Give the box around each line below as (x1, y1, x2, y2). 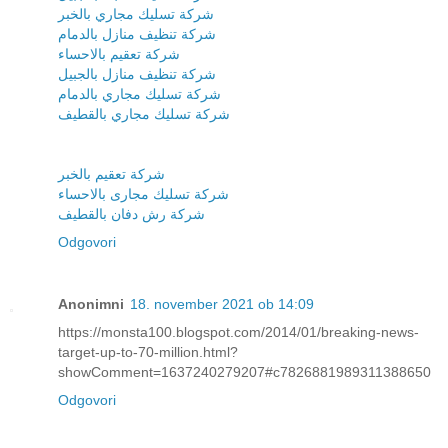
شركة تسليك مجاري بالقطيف (58, 105, 230, 122)
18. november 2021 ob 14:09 (130, 295, 314, 312)
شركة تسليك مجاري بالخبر (58, 5, 214, 22)
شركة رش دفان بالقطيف (58, 205, 205, 222)
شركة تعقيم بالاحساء (58, 45, 180, 62)
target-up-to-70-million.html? (58, 343, 238, 360)
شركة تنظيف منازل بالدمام (58, 25, 216, 42)
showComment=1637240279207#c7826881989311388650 (58, 363, 431, 380)
